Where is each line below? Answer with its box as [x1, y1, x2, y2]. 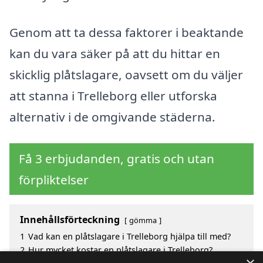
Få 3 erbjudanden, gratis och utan [19, 150, 214, 167]
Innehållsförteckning [20, 213, 120, 227]
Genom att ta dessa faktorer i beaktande [9, 23, 244, 41]
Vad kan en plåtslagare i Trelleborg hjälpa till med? [28, 231, 231, 242]
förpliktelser [19, 171, 89, 188]
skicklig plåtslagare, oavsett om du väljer [9, 66, 243, 83]
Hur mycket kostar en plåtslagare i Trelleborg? [28, 244, 213, 256]
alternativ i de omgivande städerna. [9, 108, 215, 125]
